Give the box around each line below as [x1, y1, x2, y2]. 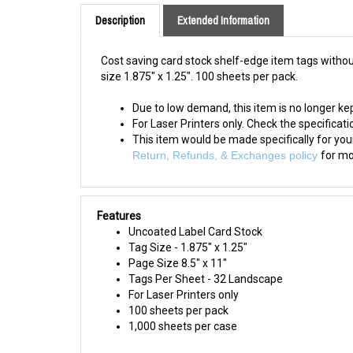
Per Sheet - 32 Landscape [153, 254, 283, 266]
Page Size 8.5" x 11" [128, 238, 227, 251]
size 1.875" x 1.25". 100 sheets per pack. [101, 51, 298, 64]
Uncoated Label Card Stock [128, 206, 262, 219]
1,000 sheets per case [128, 301, 237, 314]
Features [97, 191, 141, 203]
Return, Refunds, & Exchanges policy [132, 130, 321, 143]
